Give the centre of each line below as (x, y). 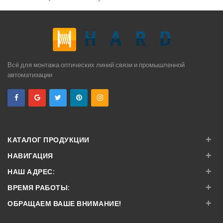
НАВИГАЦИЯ (30, 156)
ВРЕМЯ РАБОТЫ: (39, 187)
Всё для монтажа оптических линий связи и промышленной (96, 65)
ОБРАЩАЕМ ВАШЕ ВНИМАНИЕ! (64, 203)
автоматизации (30, 75)
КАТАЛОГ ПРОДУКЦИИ (49, 140)
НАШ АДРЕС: (31, 171)
